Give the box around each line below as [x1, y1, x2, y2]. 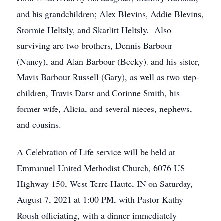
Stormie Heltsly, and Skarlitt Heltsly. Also [17, 24, 171, 36]
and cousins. [17, 118, 61, 130]
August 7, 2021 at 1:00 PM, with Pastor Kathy [17, 193, 183, 205]
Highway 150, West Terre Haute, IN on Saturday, [17, 178, 193, 189]
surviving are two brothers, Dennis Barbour [17, 39, 172, 51]
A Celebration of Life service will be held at [17, 146, 175, 158]
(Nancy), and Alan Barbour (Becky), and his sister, [17, 55, 200, 67]
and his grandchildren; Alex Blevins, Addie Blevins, [17, 8, 204, 20]
